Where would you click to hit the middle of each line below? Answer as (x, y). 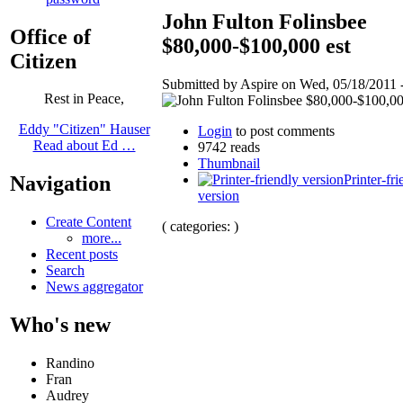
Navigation (60, 184)
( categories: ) (200, 226)
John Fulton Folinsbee (264, 21)
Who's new (60, 325)
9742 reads (229, 147)
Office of (50, 36)
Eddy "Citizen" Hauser (84, 130)
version (219, 195)
